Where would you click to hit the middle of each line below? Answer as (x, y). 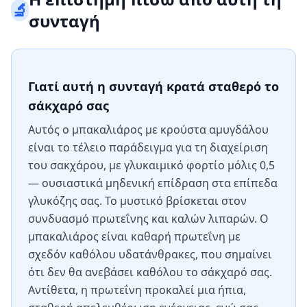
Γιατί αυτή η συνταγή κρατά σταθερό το (153, 86)
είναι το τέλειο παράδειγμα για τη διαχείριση (148, 147)
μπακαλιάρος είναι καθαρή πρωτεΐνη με (134, 236)
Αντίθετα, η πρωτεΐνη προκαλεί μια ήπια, (137, 290)
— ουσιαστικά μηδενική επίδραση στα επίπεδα (153, 183)
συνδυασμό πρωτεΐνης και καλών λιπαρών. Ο (148, 219)
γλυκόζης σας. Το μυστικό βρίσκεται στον (137, 201)
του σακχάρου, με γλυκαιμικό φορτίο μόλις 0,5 (151, 165)
